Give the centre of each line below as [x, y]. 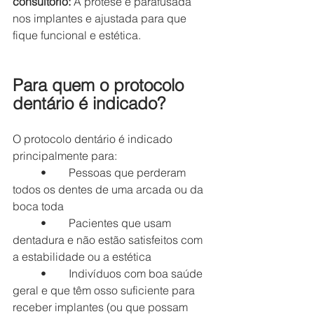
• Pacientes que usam [27, 223]
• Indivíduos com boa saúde [27, 273]
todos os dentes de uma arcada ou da [109, 189]
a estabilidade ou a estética [82, 256]
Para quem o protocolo [101, 85]
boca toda [38, 206]
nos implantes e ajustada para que [101, 18]
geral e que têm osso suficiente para [105, 290]
